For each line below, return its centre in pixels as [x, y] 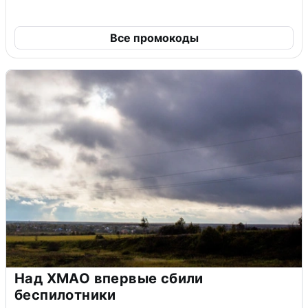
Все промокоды [154, 37]
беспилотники [65, 295]
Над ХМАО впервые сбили [109, 278]
